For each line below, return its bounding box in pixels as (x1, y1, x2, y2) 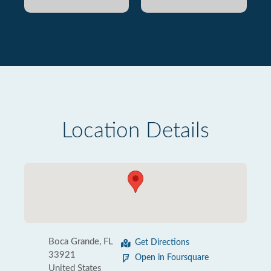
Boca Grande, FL (48, 237, 113, 246)
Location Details (62, 120, 209, 142)
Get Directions (135, 238, 189, 247)
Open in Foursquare (135, 253, 209, 262)
